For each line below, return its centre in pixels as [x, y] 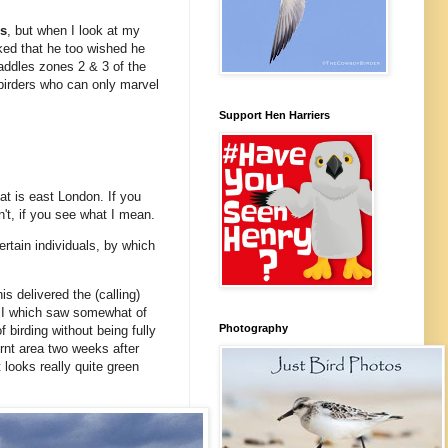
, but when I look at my [73, 31]
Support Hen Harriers [274, 114]
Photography [253, 327]
